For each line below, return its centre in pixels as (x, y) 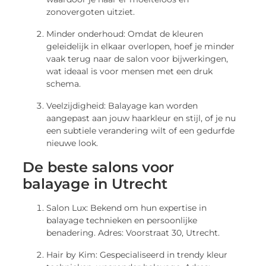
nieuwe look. (72, 143)
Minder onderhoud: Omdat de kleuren (125, 34)
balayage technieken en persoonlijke (122, 221)
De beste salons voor (99, 167)
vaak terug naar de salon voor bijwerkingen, (137, 59)
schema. (64, 84)
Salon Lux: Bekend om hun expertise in (127, 208)
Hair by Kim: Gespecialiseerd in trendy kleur (137, 255)
